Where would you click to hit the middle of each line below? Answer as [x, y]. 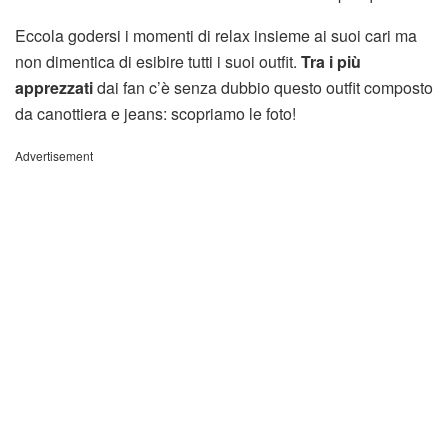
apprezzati [54, 87]
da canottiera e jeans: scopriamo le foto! [155, 113]
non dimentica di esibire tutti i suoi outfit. [158, 61]
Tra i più [331, 61]
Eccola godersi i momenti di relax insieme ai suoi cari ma [216, 35]
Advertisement [54, 155]
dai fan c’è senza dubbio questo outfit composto [263, 87]
